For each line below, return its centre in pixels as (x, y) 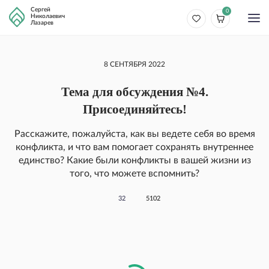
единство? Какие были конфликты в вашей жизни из (134, 160)
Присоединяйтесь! (134, 109)
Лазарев (42, 23)
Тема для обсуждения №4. (134, 92)
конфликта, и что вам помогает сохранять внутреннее (134, 147)
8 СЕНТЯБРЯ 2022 (134, 64)
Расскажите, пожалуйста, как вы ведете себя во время (134, 134)
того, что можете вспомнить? (134, 174)
